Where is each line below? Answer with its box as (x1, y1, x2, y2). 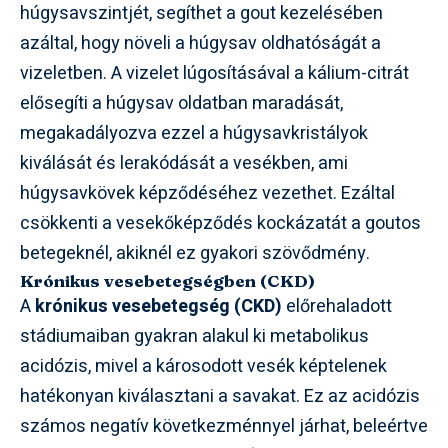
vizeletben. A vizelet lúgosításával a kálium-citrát (20, 60, 409, 88)
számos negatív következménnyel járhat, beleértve (20, 413, 428, 441)
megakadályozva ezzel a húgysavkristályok (20, 120, 368, 148)
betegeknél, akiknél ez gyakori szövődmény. (20, 240, 370, 268)
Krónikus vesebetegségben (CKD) (20, 270, 315, 292)
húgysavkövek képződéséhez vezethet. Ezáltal (20, 180, 395, 208)
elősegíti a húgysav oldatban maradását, (20, 90, 343, 118)
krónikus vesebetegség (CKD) (35, 293, 282, 321)
